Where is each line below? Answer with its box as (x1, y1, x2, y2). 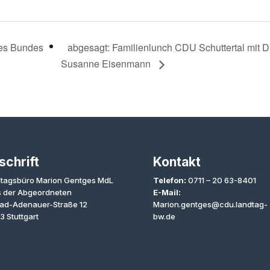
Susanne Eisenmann (60, 57, 153, 71)
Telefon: (152, 175, 186, 186)
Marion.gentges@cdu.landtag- (152, 199, 268, 210)
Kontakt (152, 154, 201, 170)
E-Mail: (152, 187, 181, 198)
